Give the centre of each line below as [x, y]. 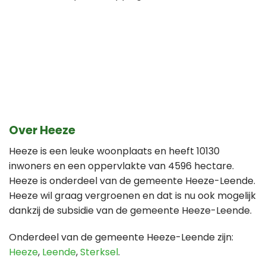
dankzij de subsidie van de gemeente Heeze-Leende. [130, 210]
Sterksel [99, 252]
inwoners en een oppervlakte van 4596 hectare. [121, 166]
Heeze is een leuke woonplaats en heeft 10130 [114, 151]
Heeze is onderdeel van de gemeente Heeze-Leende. [132, 180]
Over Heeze [42, 131]
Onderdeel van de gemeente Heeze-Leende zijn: [121, 237]
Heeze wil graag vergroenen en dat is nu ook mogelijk [132, 195]
